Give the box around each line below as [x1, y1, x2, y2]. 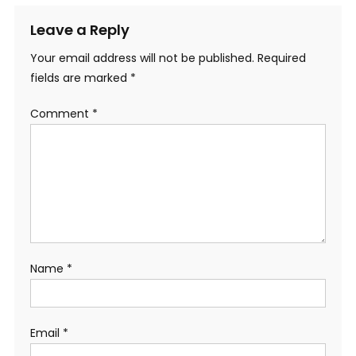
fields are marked [29, 69, 130, 86]
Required [257, 49, 306, 66]
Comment [29, 105, 92, 122]
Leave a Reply [29, 19, 130, 40]
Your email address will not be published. [29, 49, 254, 66]
